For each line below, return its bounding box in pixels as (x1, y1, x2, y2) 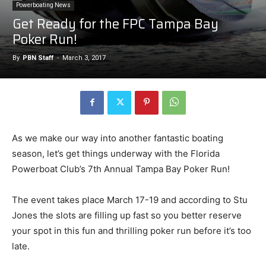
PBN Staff (23, 53, 53, 62)
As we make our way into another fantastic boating (12, 132, 223, 144)
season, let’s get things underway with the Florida (12, 147, 220, 159)
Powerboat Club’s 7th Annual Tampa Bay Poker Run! (12, 163, 230, 175)
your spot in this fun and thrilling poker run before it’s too (12, 224, 251, 236)
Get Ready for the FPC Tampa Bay (12, 13, 218, 34)
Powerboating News (16, 1, 71, 8)
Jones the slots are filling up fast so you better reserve (12, 209, 242, 221)
